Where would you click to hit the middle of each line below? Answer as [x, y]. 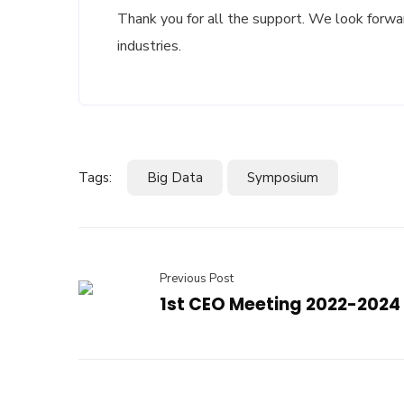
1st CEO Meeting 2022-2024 [280, 305]
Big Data [175, 178]
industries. [149, 46]
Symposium [283, 178]
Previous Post [197, 279]
